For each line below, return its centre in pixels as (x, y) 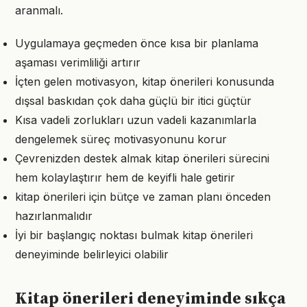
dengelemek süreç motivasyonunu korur (121, 139)
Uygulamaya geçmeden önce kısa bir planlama (137, 43)
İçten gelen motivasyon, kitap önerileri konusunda (145, 82)
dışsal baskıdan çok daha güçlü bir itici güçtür (133, 101)
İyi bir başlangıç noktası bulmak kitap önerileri (134, 235)
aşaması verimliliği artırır (78, 62)
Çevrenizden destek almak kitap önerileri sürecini (142, 158)
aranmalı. (39, 10)
